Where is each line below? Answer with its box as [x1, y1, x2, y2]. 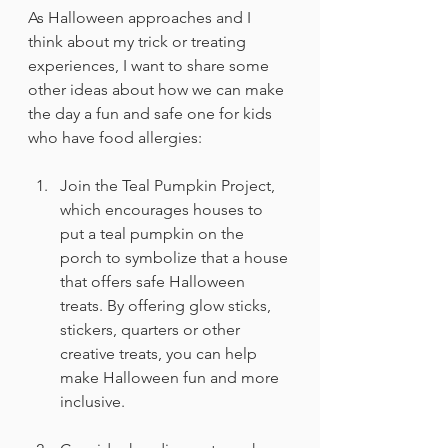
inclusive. [60, 391, 125, 411]
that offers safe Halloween [60, 271, 249, 291]
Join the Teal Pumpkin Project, [60, 175, 279, 195]
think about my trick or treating [28, 31, 250, 51]
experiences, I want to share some [28, 55, 273, 75]
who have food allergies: [28, 127, 202, 147]
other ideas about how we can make [28, 79, 288, 99]
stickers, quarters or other [60, 319, 244, 339]
